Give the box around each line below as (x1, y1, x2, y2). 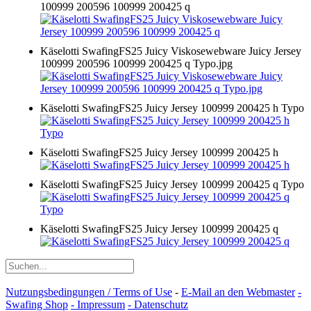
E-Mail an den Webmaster (181, 286, 295, 299)
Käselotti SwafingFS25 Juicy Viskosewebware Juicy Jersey (40, 45, 301, 58)
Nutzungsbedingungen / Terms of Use (6, 286, 172, 299)
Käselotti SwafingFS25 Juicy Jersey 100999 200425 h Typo (40, 102, 304, 115)
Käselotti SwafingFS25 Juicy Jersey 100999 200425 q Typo (40, 178, 304, 191)
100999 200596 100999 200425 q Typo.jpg (40, 58, 233, 70)
